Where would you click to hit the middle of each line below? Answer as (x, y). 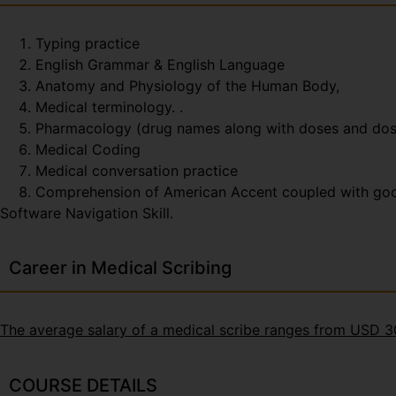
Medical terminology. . (109, 107)
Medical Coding (88, 149)
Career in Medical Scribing (120, 268)
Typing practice (88, 43)
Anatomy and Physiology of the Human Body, (187, 85)
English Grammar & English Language (160, 64)
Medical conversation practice (137, 170)
